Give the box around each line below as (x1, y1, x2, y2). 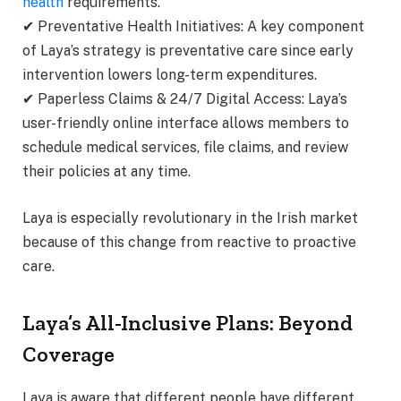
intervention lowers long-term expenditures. (22, 65, 317, 83)
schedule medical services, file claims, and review (22, 138, 348, 156)
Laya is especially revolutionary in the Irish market (22, 209, 358, 226)
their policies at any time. (22, 162, 191, 180)
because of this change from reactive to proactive (22, 233, 356, 251)
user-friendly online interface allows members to (22, 114, 349, 132)
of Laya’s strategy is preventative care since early (22, 41, 354, 59)
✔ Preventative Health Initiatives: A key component (22, 17, 364, 35)
